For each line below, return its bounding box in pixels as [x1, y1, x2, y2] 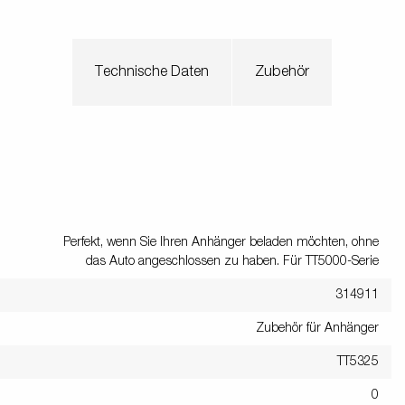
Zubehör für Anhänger [256, 321, 379, 334]
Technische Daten [95, 64, 209, 80]
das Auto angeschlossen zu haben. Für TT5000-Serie [86, 254, 379, 268]
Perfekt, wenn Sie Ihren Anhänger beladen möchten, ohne [63, 235, 379, 249]
